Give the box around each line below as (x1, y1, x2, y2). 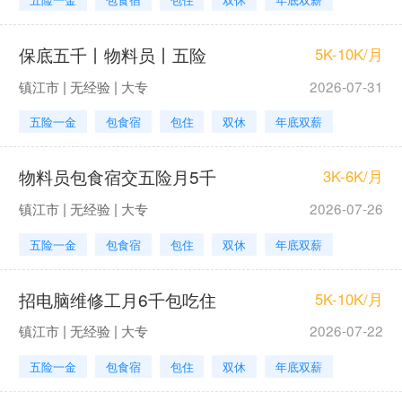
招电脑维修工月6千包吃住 (18, 286, 216, 311)
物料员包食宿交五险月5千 (18, 164, 216, 189)
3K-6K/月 (323, 165, 384, 188)
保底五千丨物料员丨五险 (18, 41, 206, 66)
